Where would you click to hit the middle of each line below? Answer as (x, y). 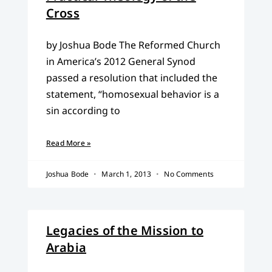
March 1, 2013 (127, 174)
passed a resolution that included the (131, 78)
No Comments (188, 174)
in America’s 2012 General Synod (121, 62)
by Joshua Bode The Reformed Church (133, 45)
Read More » (68, 143)
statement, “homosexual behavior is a (132, 94)
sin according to (83, 111)
